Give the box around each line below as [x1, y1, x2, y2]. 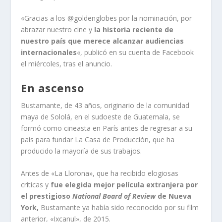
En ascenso [21, 80, 84, 95]
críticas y [21, 180, 51, 190]
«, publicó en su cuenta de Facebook [77, 48, 194, 57]
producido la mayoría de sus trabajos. [21, 146, 142, 156]
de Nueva [156, 191, 192, 201]
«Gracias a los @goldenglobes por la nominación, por [21, 13, 192, 23]
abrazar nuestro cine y [21, 25, 95, 35]
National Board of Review [72, 191, 156, 201]
